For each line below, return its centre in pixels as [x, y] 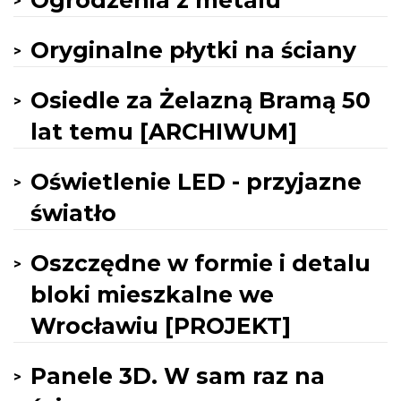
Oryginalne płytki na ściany [193, 50]
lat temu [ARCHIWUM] [164, 132]
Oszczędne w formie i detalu [200, 263]
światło [73, 213]
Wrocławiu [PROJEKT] [161, 326]
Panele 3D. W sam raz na [178, 376]
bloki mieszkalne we [152, 294]
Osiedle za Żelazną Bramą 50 [200, 100]
